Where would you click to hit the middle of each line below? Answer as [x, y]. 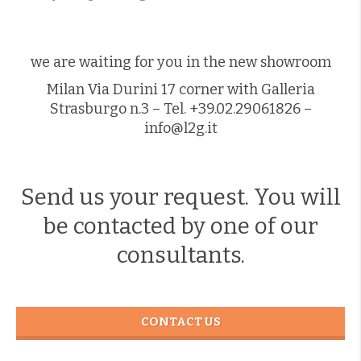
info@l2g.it [180, 129]
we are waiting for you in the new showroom [180, 62]
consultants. [180, 255]
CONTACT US [180, 322]
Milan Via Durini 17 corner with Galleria [180, 90]
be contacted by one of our [180, 226]
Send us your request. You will [180, 197]
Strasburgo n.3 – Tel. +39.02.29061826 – [180, 109]
